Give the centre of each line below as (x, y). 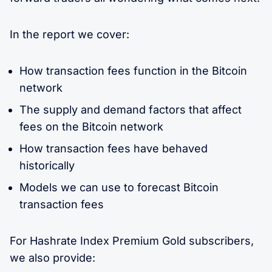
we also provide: (53, 257)
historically (47, 165)
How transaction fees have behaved (114, 148)
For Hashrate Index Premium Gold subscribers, (132, 240)
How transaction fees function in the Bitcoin (133, 70)
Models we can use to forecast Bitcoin (119, 187)
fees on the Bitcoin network (91, 126)
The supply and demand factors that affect (131, 109)
